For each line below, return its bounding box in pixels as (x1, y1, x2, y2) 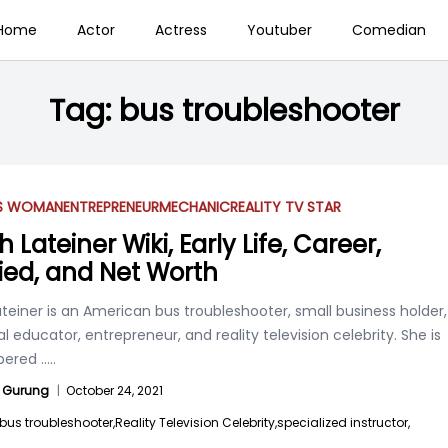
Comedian (351, 20, 426, 40)
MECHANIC (159, 197, 230, 217)
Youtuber (246, 20, 312, 40)
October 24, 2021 (66, 382, 163, 399)
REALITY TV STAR (230, 197, 341, 217)
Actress (154, 20, 207, 40)
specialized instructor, (277, 414, 410, 431)
